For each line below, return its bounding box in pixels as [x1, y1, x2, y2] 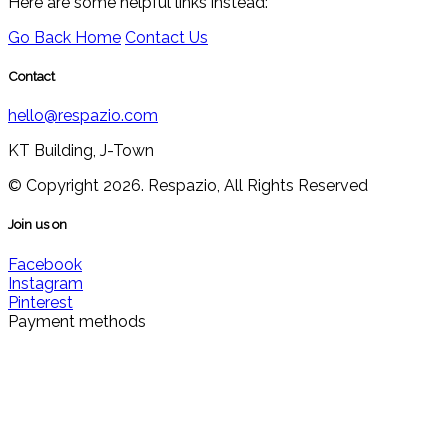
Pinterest [8, 292, 73, 312]
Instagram [8, 273, 83, 293]
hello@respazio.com [8, 106, 158, 126]
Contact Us [125, 27, 208, 47]
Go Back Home [8, 27, 121, 47]
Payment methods [8, 311, 146, 331]
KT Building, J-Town [8, 141, 154, 161]
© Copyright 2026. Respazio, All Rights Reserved [8, 176, 368, 196]
